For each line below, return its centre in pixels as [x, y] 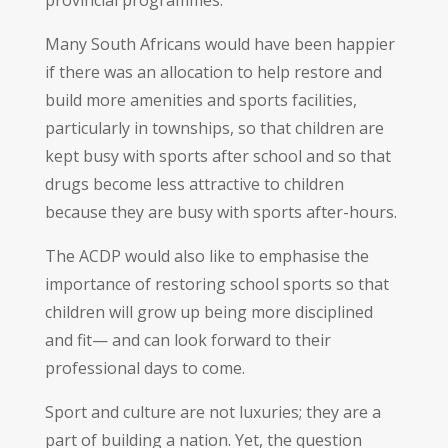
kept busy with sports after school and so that [217, 155]
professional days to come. [144, 367]
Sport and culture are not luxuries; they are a [212, 411]
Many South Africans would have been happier [219, 43]
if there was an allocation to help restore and [213, 71]
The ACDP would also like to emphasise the [206, 255]
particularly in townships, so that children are [214, 127]
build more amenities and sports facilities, [200, 99]
